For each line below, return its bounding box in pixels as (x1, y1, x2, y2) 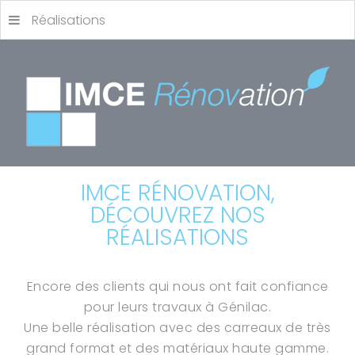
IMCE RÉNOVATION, (80, 177, 275, 208)
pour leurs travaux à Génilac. (83, 298, 272, 316)
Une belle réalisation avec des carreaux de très (24, 319, 331, 337)
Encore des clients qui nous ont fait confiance (26, 277, 329, 296)
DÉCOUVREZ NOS (90, 200, 265, 231)
